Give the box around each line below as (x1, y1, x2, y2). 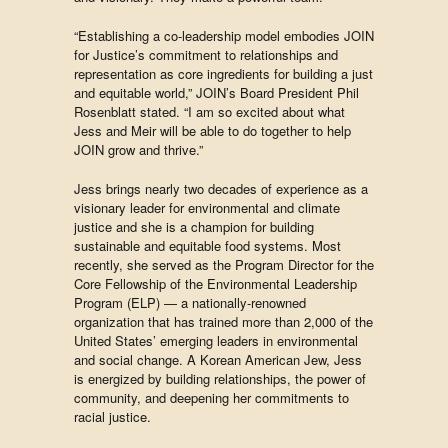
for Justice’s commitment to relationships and (74, 45, 338, 64)
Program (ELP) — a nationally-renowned (74, 293, 306, 312)
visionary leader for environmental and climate (74, 198, 340, 217)
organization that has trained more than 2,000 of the (74, 312, 373, 331)
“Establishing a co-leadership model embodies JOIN (74, 26, 374, 45)
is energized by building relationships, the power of (74, 369, 366, 388)
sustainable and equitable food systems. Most (74, 236, 341, 255)
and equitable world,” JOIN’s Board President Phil (74, 83, 359, 102)
